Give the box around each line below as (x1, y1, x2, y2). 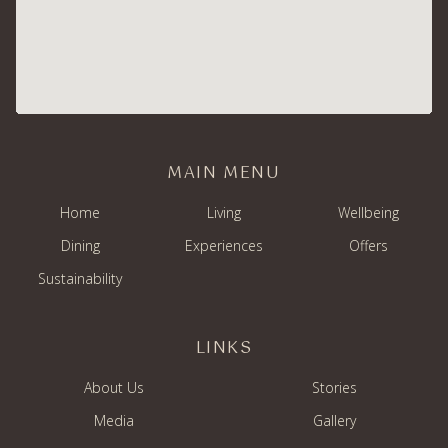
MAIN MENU (167, 160, 281, 187)
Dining (60, 236, 100, 255)
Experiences (185, 236, 263, 255)
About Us (84, 378, 144, 397)
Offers (348, 236, 388, 255)
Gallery (312, 411, 356, 430)
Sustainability (38, 269, 122, 288)
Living (207, 203, 241, 222)
